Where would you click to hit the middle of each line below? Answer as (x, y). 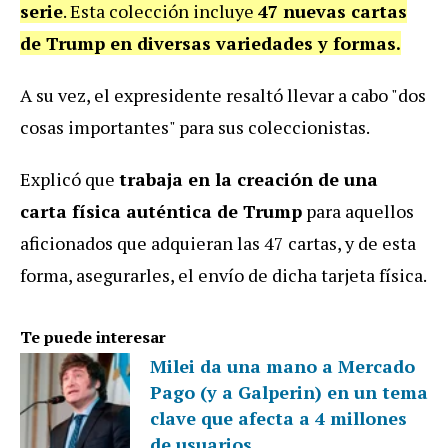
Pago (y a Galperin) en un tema (289, 391)
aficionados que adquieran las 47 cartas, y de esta (218, 242)
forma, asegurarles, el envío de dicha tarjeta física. (223, 274)
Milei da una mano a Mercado (282, 365)
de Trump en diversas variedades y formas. (210, 42)
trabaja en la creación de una (248, 178)
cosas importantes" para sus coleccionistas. (196, 126)
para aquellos (358, 210)
